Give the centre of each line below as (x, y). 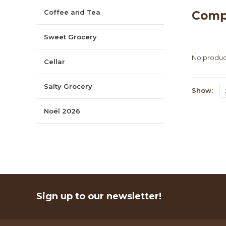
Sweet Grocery (70, 37)
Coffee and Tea (72, 12)
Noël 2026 (62, 111)
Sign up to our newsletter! (99, 196)
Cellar (54, 61)
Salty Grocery (68, 86)
